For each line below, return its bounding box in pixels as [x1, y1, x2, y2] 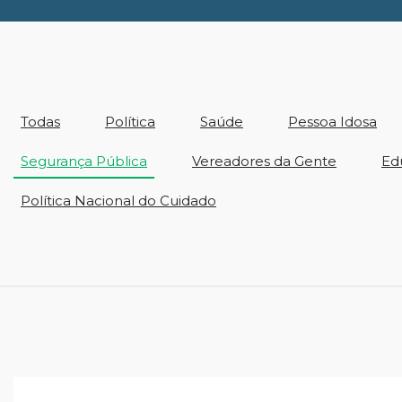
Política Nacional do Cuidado [21, 192, 216, 209]
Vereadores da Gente [192, 153, 336, 170]
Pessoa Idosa [288, 113, 377, 130]
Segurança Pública [21, 153, 147, 170]
